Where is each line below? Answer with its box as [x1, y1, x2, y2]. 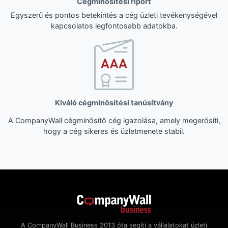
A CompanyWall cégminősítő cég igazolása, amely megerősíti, [8, 116, 220, 125]
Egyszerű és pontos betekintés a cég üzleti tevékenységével [11, 11, 217, 20]
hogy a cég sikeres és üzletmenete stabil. [43, 127, 185, 136]
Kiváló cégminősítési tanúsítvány [55, 98, 173, 107]
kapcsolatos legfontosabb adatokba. [50, 21, 178, 31]
